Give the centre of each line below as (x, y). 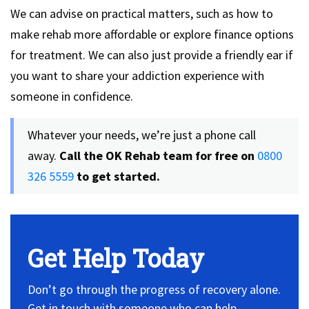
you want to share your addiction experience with (137, 76)
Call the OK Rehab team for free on (157, 156)
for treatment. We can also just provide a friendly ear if (152, 55)
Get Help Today (116, 258)
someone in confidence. (72, 97)
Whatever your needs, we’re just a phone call (142, 135)
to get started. (118, 177)
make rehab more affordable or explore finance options (152, 34)
